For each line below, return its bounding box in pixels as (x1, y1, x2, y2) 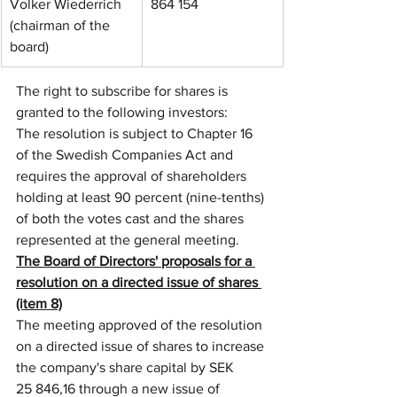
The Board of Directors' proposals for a (16, 253, 255, 269)
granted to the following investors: (16, 105, 231, 120)
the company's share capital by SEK (16, 360, 237, 375)
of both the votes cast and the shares (16, 211, 247, 226)
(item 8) (16, 296, 62, 311)
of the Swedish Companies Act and (16, 147, 237, 162)
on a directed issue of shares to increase (16, 339, 268, 354)
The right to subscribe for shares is (16, 83, 231, 98)
